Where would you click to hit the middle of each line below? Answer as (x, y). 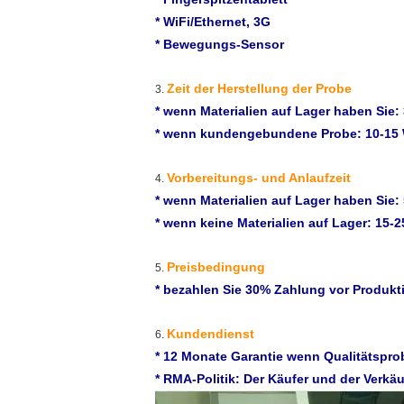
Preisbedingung (216, 267)
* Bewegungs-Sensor (220, 44)
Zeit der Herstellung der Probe (259, 88)
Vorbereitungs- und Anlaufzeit (259, 178)
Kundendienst (211, 334)
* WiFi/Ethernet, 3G (213, 22)
